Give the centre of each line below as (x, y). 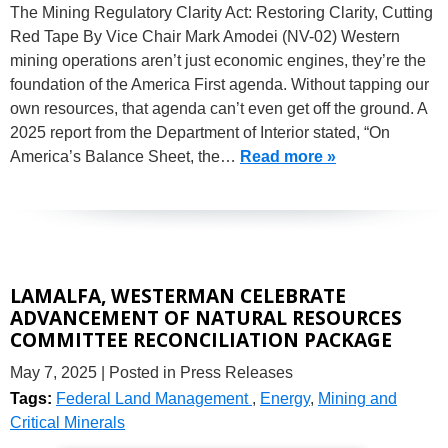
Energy (285, 398)
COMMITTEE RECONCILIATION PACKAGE (201, 340)
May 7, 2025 (53, 372)
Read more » (288, 157)
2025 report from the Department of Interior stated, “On (200, 133)
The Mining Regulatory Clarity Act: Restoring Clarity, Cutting (221, 13)
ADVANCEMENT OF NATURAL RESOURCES (206, 318)
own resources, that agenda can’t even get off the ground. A (218, 109)
